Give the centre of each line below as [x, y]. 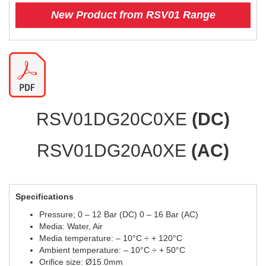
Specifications [45, 197]
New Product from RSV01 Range [133, 15]
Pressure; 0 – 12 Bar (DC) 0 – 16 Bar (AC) [119, 215]
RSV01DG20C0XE [114, 119]
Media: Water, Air [71, 227]
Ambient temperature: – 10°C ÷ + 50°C [112, 250]
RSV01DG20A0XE [114, 151]
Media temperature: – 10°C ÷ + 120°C [111, 238]
